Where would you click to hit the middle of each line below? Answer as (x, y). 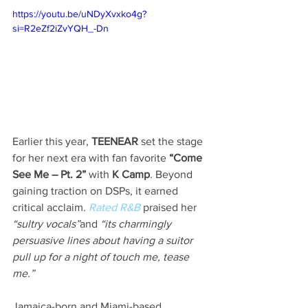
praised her (170, 207)
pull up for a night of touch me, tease (102, 256)
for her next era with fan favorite (91, 157)
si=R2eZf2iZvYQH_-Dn (60, 28)
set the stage (172, 141)
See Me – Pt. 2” (49, 174)
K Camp (131, 174)
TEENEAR (115, 141)
